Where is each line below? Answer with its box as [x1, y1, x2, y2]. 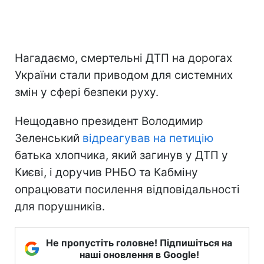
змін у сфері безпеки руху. [15, 85, 159, 99]
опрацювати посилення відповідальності [15, 182, 240, 196]
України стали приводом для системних [15, 68, 233, 82]
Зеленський [15, 131, 82, 145]
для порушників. [15, 199, 105, 213]
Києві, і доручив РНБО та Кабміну [15, 165, 198, 179]
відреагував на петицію [82, 131, 213, 145]
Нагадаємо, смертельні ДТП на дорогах [15, 51, 232, 65]
